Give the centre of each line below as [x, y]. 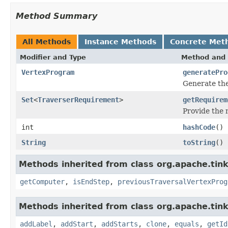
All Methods [47, 41]
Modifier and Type [53, 57]
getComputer [42, 181]
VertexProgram [48, 72]
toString [199, 142]
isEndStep [91, 181]
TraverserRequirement [78, 99]
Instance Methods [120, 41]
